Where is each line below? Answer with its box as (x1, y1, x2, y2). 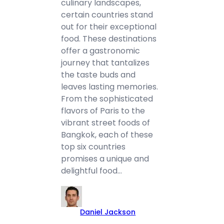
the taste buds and (61, 69, 136, 80)
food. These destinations (61, 33, 157, 44)
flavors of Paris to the (61, 105, 145, 116)
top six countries (61, 141, 126, 152)
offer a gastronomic (61, 45, 140, 56)
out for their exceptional (61, 21, 157, 32)
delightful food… (61, 165, 122, 176)
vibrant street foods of (61, 117, 150, 128)
